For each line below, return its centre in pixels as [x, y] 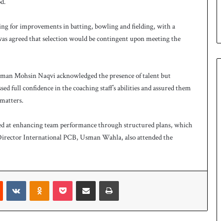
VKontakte [39, 180]
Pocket [80, 180]
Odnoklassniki [67, 180]
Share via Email [102, 180]
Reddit [11, 180]
